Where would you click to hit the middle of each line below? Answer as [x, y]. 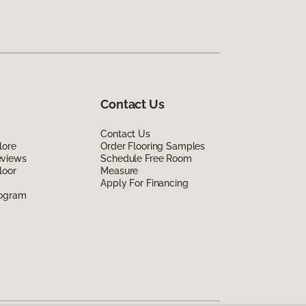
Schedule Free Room [146, 158]
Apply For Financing [144, 183]
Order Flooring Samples [153, 146]
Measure [120, 170]
